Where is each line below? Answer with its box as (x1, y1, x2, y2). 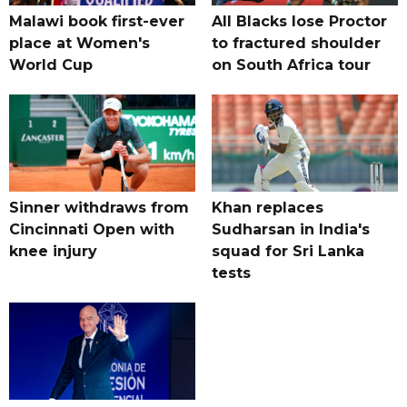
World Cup (9, 56, 93, 74)
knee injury (9, 243, 97, 261)
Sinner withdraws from (9, 199, 189, 217)
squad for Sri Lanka (211, 243, 364, 261)
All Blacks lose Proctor (211, 13, 387, 31)
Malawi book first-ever (9, 13, 184, 31)
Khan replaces (211, 199, 323, 217)
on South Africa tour (211, 56, 371, 74)
